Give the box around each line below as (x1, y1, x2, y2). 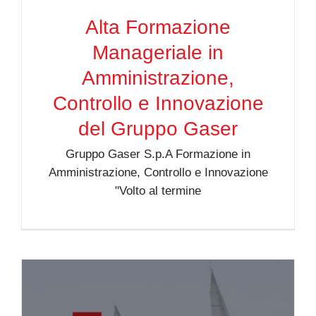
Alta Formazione (85, 16, 231, 38)
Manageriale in (92, 41, 224, 63)
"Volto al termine (115, 183, 201, 197)
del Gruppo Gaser (78, 117, 238, 140)
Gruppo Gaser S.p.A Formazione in (66, 147, 250, 161)
